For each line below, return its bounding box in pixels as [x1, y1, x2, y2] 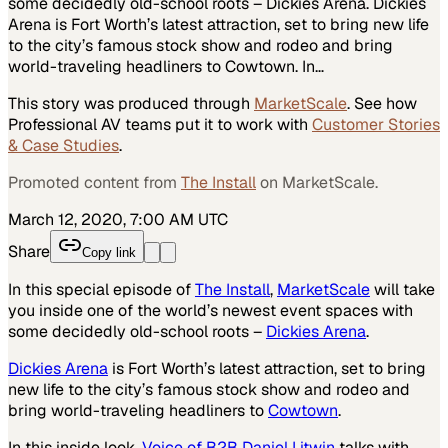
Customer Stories [312, 113, 440, 135]
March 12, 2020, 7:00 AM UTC [8, 208, 228, 230]
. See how [347, 92, 417, 114]
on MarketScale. [260, 171, 378, 193]
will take [370, 278, 435, 300]
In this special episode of [8, 278, 195, 300]
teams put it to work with [121, 113, 308, 135]
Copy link [82, 244, 136, 260]
